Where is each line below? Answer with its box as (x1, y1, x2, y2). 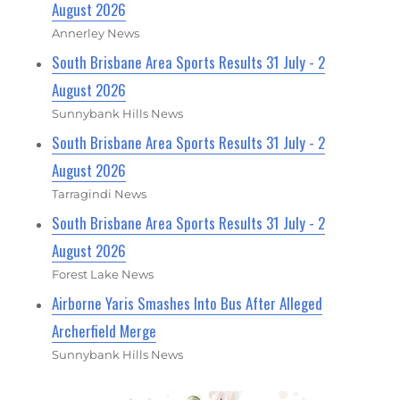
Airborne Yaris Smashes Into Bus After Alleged (52, 292, 323, 315)
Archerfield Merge (52, 320, 157, 343)
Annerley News (52, 26, 140, 41)
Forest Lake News (52, 267, 154, 282)
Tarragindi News (52, 187, 147, 202)
